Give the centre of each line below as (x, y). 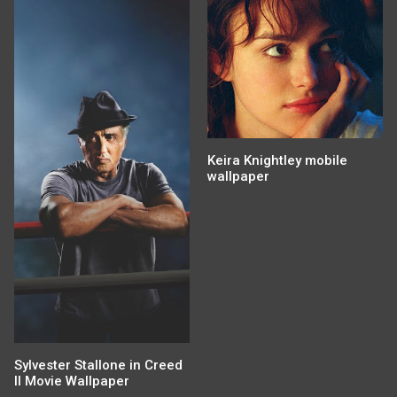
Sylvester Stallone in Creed (98, 366)
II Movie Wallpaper (72, 381)
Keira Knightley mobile (277, 161)
